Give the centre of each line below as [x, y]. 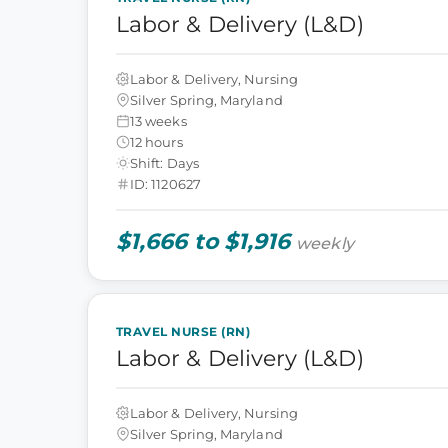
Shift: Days [164, 162]
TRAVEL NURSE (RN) [183, 331]
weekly [325, 243]
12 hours [156, 141]
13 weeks [158, 120]
